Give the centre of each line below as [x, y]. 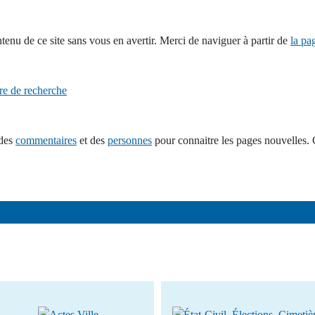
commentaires [46, 140]
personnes [130, 140]
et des [92, 140]
